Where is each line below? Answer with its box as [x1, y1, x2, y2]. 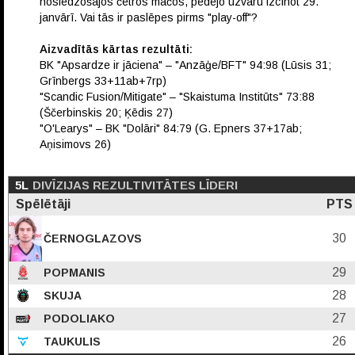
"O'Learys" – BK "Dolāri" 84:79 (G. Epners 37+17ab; [40, 121, 302, 135]
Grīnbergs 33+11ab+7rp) [40, 74, 166, 87]
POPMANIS [40, 265, 105, 279]
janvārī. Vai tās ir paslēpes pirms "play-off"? [40, 10, 258, 24]
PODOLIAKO [40, 311, 115, 325]
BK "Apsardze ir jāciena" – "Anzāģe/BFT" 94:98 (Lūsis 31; [40, 58, 331, 71]
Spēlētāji [16, 197, 71, 211]
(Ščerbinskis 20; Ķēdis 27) [40, 105, 173, 119]
